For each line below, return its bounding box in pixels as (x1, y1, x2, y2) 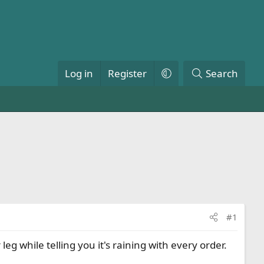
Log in (64, 67, 93, 80)
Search (206, 67, 238, 80)
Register (107, 67, 147, 80)
